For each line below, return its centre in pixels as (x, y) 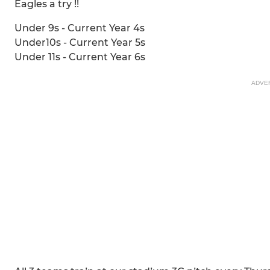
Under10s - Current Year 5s (80, 43)
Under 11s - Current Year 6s (80, 57)
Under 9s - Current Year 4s (80, 28)
